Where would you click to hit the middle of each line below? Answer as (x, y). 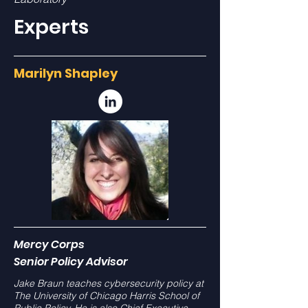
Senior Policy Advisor (71, 262)
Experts (53, 27)
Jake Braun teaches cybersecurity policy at (109, 283)
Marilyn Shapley (66, 73)
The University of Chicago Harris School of (107, 296)
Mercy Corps (49, 244)
